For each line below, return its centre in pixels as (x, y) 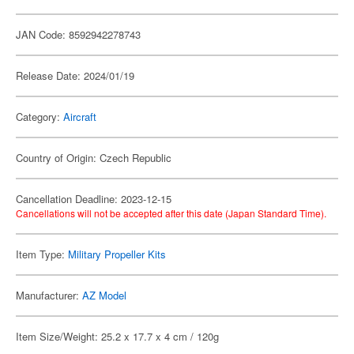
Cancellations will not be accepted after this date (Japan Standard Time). (171, 213)
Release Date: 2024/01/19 (75, 75)
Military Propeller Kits (117, 254)
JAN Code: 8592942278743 (78, 34)
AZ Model (104, 295)
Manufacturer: (49, 295)
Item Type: (42, 254)
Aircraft (80, 117)
